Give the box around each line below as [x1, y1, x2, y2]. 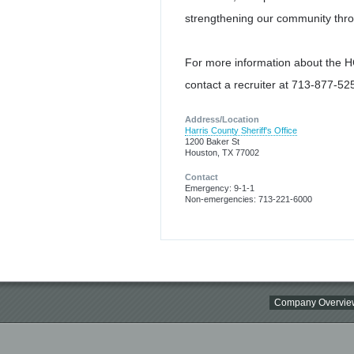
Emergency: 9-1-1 [185, 183, 254, 193]
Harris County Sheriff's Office [185, 126, 297, 136]
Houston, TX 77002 [185, 148, 259, 158]
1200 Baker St [185, 137, 239, 147]
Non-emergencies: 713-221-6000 [185, 194, 312, 204]
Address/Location [185, 115, 259, 125]
